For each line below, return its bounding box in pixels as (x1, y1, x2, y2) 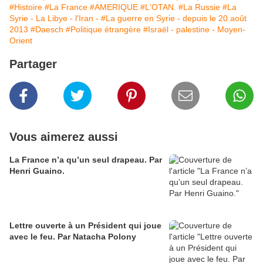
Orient (9, 35, 32, 45)
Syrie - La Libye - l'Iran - (9, 13, 99, 23)
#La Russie (178, 2, 220, 12)
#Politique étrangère (66, 24, 141, 34)
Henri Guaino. (9, 166, 65, 176)
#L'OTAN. (140, 2, 176, 12)
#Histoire (9, 2, 42, 12)
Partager (9, 57, 57, 70)
